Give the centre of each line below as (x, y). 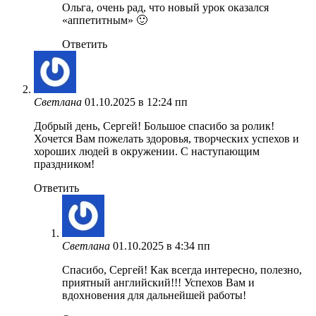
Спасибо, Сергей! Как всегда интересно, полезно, (182, 269)
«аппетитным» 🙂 (105, 20)
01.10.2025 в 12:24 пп (136, 102)
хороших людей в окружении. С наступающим (147, 151)
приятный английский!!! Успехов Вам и (158, 282)
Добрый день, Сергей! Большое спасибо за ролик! (154, 126)
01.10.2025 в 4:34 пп (162, 245)
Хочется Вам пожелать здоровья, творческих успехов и (166, 138)
